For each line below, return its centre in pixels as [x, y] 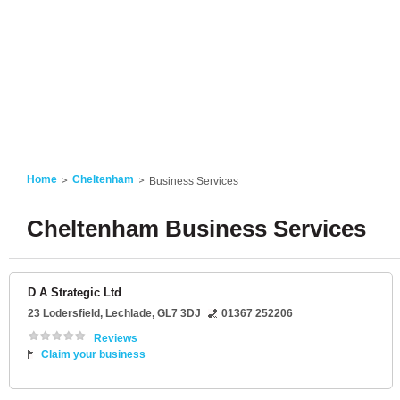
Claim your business [93, 354]
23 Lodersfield [64, 313]
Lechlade [129, 313]
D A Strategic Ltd [75, 292]
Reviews [116, 338]
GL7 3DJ [179, 313]
